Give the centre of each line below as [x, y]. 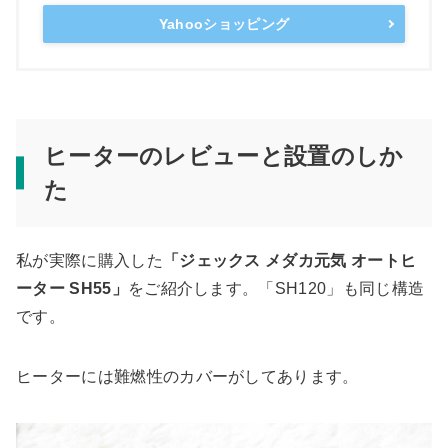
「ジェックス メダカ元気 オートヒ [289, 260]
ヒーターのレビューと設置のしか [223, 155]
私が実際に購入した [89, 260]
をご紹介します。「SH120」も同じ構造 [276, 288]
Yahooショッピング [224, 23]
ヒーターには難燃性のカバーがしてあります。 [187, 376]
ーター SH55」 [72, 288]
